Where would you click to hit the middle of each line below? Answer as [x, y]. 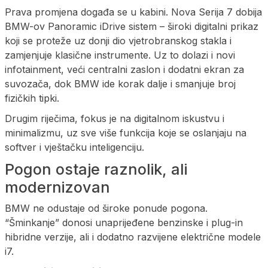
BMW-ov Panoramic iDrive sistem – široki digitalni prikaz [132, 26]
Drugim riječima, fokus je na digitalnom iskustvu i [115, 118]
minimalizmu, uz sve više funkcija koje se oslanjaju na [126, 133]
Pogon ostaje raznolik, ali [96, 169]
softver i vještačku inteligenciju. [74, 147]
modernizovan [57, 187]
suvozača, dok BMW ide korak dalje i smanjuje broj [120, 83]
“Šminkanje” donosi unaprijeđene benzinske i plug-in [124, 222]
